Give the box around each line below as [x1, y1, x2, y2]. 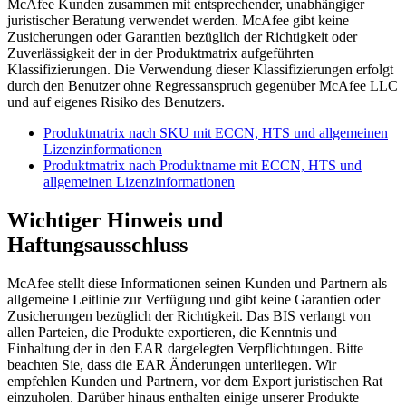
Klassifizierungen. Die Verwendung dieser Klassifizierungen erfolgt [7, 62, 393, 78]
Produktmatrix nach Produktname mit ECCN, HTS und [43, 158, 362, 174]
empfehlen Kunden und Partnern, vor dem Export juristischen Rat [7, 373, 382, 390]
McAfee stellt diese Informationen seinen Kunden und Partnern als [7, 275, 387, 292]
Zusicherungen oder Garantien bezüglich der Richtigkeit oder [7, 29, 357, 45]
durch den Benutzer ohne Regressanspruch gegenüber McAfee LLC [7, 78, 398, 94]
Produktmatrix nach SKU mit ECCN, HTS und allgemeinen [43, 125, 388, 141]
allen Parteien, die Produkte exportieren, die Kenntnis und [7, 324, 337, 341]
